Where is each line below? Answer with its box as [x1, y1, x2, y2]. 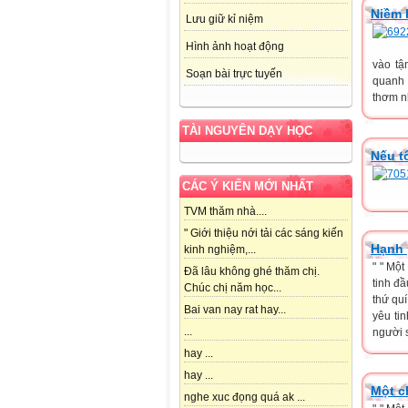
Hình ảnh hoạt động [186, 40, 284, 54]
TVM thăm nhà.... [184, 205, 267, 219]
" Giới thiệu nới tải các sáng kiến [184, 227, 343, 240]
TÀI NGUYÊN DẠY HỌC [182, 124, 312, 138]
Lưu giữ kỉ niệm [186, 13, 263, 26]
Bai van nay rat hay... [184, 303, 286, 317]
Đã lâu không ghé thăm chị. [184, 265, 320, 279]
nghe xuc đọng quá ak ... [184, 391, 305, 404]
